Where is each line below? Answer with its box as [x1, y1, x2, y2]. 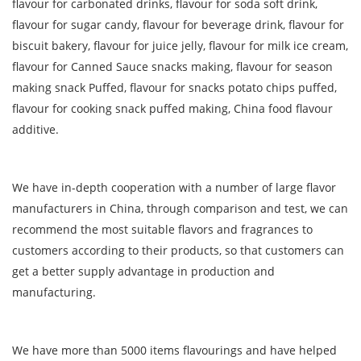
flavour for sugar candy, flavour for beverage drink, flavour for [12, 17, 344, 33]
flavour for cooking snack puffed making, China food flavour [12, 101, 333, 117]
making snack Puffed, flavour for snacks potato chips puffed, [12, 80, 337, 96]
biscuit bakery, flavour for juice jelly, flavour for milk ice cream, [12, 38, 348, 54]
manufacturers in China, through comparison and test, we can [12, 201, 348, 217]
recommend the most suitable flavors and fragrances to [12, 222, 313, 238]
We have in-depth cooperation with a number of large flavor [12, 180, 336, 196]
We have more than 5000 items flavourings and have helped [12, 342, 337, 359]
